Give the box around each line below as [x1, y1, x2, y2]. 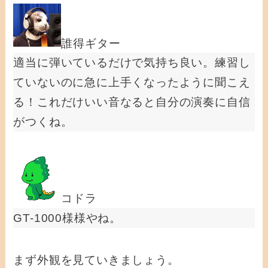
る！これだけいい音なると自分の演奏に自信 [13, 96, 251, 109]
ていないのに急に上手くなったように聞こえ [13, 76, 251, 89]
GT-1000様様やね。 [13, 211, 122, 224]
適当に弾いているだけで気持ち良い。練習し [13, 56, 251, 69]
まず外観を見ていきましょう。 [13, 254, 179, 267]
